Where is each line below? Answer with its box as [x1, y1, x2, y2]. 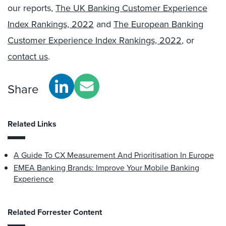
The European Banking [114, 18, 203, 31]
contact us [8, 50, 48, 63]
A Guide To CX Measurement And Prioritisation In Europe [14, 149, 214, 161]
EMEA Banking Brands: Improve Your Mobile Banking [14, 162, 199, 174]
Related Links [8, 118, 56, 130]
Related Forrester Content [8, 206, 102, 218]
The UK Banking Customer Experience [55, 2, 207, 15]
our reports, [8, 2, 55, 15]
